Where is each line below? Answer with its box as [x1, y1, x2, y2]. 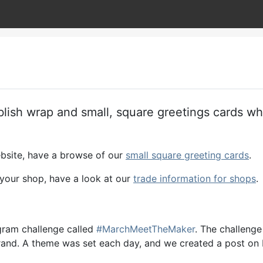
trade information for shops [133, 173, 256, 184]
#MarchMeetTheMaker [96, 223, 195, 235]
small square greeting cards [126, 149, 249, 161]
